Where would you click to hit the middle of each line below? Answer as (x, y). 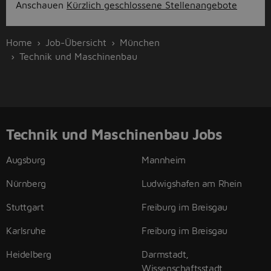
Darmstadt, (165, 254)
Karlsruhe (26, 230)
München (140, 42)
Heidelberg (29, 254)
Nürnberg (26, 183)
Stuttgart (25, 207)
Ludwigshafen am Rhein (192, 183)
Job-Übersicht (76, 42)
